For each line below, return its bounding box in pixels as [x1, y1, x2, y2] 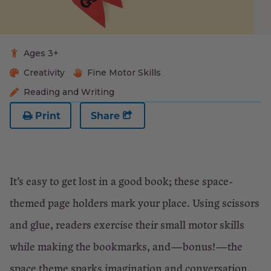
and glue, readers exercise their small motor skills [10, 217, 244, 232]
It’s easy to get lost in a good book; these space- [10, 174, 233, 188]
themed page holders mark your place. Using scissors [10, 195, 260, 210]
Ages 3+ [24, 48, 59, 59]
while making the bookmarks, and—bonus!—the [10, 239, 243, 253]
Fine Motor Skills [87, 67, 161, 78]
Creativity [24, 67, 65, 78]
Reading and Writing [24, 87, 114, 97]
